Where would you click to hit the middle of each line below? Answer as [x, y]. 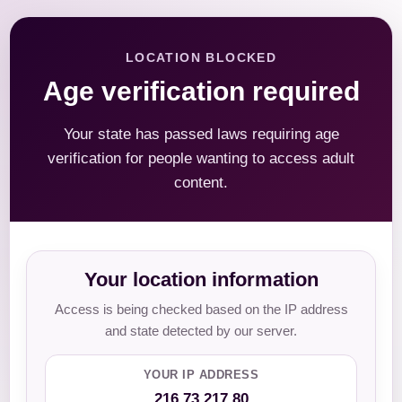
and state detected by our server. [201, 331]
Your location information [201, 280]
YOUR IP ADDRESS [201, 375]
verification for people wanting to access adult [201, 158]
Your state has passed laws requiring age [201, 134]
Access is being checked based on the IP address [201, 309]
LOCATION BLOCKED [201, 57]
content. [201, 183]
